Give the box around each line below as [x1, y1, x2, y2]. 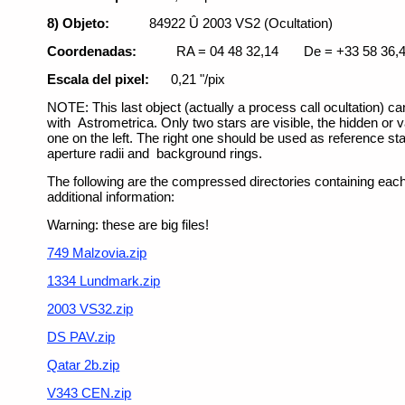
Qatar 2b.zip [47, 357, 120, 373]
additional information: [47, 189, 175, 205]
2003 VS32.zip [47, 301, 134, 317]
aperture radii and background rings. [47, 146, 263, 162]
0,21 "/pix [171, 71, 226, 88]
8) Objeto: [47, 15, 114, 32]
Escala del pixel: [47, 71, 150, 88]
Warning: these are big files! [47, 217, 210, 233]
